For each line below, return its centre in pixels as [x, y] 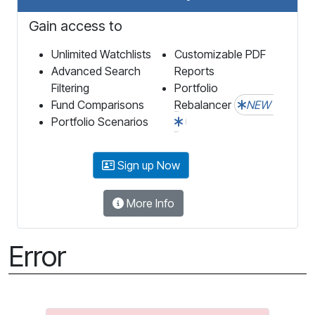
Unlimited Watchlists [101, 54]
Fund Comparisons [98, 104]
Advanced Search [96, 71]
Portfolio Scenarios [100, 121]
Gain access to [76, 26]
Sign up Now [147, 165]
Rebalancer [204, 104]
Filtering [70, 88]
